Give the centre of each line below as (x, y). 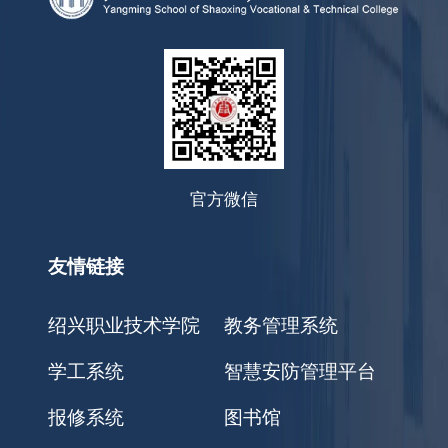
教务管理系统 (281, 324)
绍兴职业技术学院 (123, 324)
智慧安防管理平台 (300, 370)
